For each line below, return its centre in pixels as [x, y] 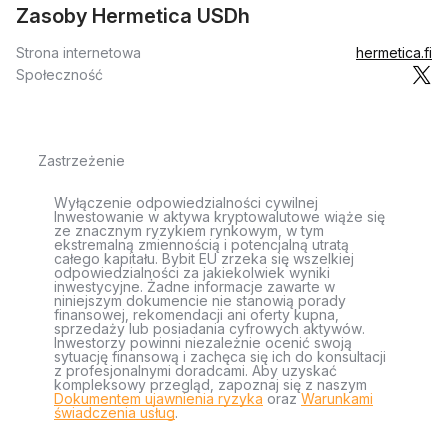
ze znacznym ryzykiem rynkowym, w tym [189, 230]
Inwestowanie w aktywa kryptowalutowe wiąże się [219, 216]
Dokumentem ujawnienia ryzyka [158, 398]
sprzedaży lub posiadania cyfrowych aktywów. [209, 328]
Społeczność [59, 74]
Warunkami [337, 398]
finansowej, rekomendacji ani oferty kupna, [196, 314]
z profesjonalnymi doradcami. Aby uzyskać [195, 370]
